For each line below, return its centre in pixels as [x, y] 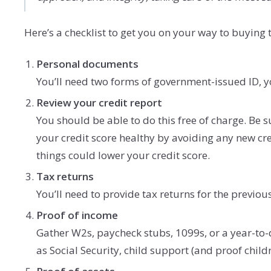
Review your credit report [99, 102]
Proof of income [77, 215]
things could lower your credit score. [124, 155]
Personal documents [87, 64]
